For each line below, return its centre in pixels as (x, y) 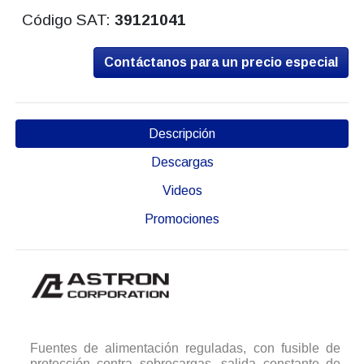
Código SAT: (69, 20)
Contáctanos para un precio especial (221, 63)
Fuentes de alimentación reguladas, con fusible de (185, 349)
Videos (182, 191)
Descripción (182, 134)
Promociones (182, 219)
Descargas (182, 162)
